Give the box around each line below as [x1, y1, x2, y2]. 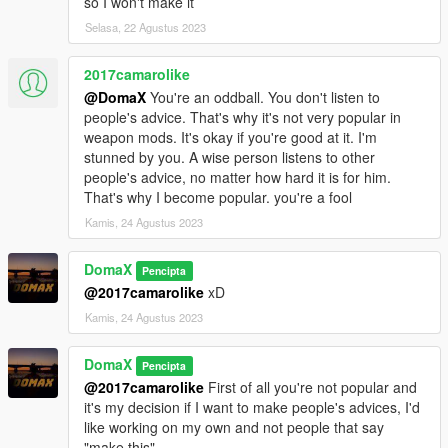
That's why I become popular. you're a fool [84, 186, 352, 207]
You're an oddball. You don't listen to [146, 86, 380, 107]
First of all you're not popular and [204, 376, 417, 397]
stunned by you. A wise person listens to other [84, 146, 375, 167]
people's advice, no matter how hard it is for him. [84, 166, 391, 187]
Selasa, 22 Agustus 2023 [85, 18, 206, 35]
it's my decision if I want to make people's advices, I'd [84, 396, 420, 417]
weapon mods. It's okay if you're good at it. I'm [84, 126, 377, 147]
